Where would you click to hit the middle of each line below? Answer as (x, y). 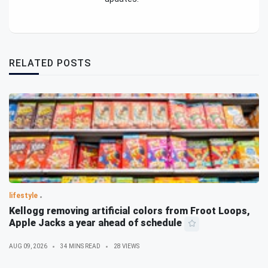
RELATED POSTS (50, 63)
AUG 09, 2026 (28, 246)
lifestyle (23, 196)
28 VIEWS (127, 246)
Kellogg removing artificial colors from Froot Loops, (130, 211)
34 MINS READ (80, 246)
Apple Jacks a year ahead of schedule (95, 223)
